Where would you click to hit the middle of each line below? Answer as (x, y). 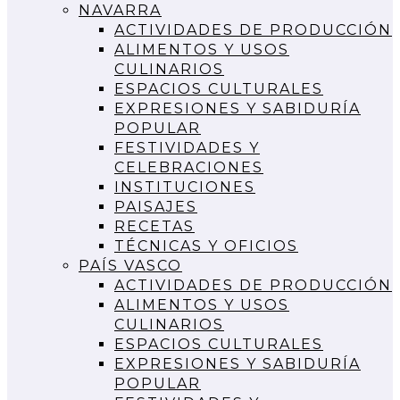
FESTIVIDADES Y (187, 147)
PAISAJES (156, 206)
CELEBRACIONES (189, 167)
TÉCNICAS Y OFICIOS (206, 246)
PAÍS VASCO (130, 265)
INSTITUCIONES (185, 187)
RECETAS (154, 226)
